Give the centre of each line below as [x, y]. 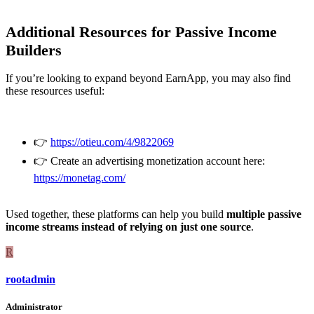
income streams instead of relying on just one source [128, 226]
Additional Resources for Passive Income [141, 32]
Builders [34, 50]
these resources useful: [55, 90]
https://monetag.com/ [80, 177]
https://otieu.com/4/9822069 [112, 142]
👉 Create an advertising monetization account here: [149, 161]
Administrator [34, 307]
